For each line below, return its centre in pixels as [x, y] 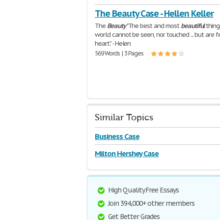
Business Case [117, 136]
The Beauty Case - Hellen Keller [154, 14]
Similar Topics [124, 118]
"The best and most [153, 26]
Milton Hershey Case [127, 153]
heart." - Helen [113, 43]
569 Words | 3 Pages [119, 53]
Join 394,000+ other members [151, 203]
